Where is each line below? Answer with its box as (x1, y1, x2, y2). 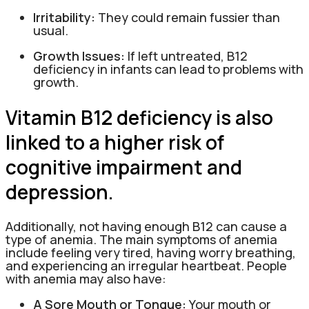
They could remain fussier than (98, 8, 280, 26)
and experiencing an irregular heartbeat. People (6, 257, 287, 275)
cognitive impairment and (6, 153, 242, 180)
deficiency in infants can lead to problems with (33, 60, 303, 77)
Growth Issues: (33, 47, 125, 64)
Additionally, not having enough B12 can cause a (6, 218, 287, 235)
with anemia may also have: (6, 270, 166, 288)
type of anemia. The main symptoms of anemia (6, 231, 277, 248)
